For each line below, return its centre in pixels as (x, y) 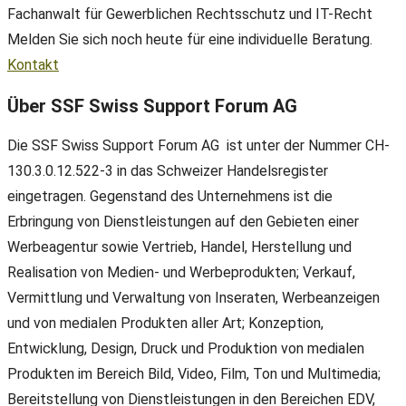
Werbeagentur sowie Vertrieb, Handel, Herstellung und (179, 247)
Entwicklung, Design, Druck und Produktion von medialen (186, 349)
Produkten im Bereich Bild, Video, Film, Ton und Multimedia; (194, 374)
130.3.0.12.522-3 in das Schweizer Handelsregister (168, 171)
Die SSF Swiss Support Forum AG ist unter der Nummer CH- (198, 146)
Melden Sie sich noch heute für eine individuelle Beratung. (190, 39)
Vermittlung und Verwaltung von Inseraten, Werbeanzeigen (193, 298)
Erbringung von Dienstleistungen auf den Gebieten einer (183, 222)
